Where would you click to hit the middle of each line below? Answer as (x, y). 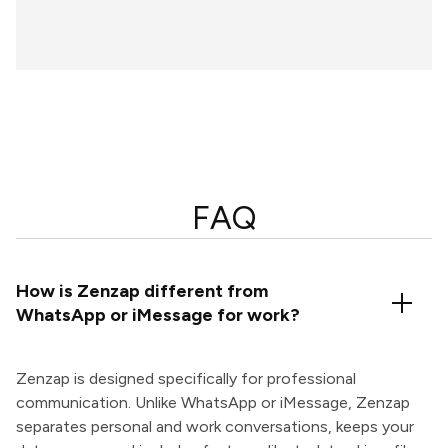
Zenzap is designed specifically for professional (186, 379)
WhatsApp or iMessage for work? (158, 315)
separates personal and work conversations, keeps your (215, 427)
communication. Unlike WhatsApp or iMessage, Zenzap (213, 403)
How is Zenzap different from (142, 291)
